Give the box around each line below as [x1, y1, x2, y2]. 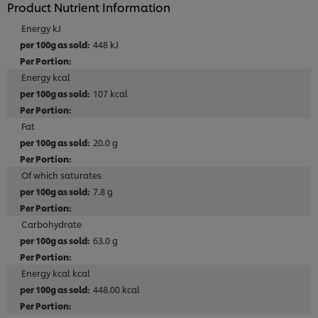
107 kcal [93, 87, 128, 100]
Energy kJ [21, 22, 61, 35]
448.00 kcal [93, 283, 140, 296]
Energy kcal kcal [21, 267, 90, 280]
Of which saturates [21, 169, 102, 182]
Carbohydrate [21, 218, 82, 231]
